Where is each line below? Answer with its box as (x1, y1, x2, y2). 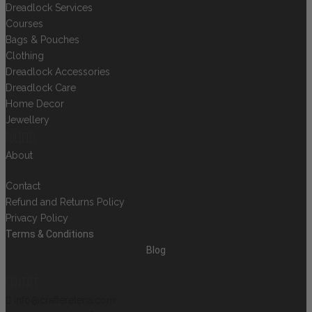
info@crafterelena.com (14, 295, 116, 306)
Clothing (6, 50, 44, 62)
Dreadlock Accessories (6, 66, 110, 78)
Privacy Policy (6, 212, 68, 224)
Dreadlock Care (6, 82, 76, 94)
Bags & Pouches (6, 34, 79, 46)
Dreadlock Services (6, 2, 93, 14)
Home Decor (6, 98, 64, 110)
